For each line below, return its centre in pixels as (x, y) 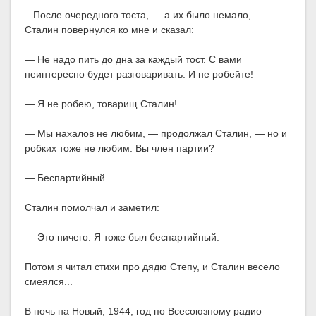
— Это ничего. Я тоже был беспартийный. (122, 237)
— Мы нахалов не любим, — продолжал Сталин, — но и (156, 134)
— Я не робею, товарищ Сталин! (101, 104)
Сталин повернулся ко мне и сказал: (109, 30)
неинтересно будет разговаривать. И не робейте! (139, 74)
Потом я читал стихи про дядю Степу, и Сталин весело (152, 267)
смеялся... (49, 282)
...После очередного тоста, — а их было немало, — (144, 15)
